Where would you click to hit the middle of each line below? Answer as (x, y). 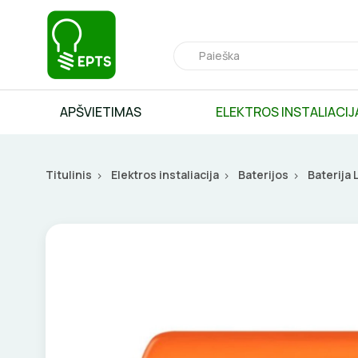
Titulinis (69, 175)
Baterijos (263, 175)
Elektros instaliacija (165, 175)
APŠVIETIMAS (101, 111)
